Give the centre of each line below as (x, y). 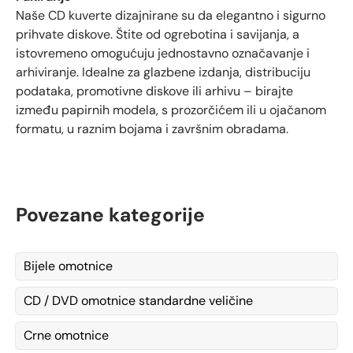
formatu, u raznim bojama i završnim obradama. (152, 128)
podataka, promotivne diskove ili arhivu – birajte (154, 91)
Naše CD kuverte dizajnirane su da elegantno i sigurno (171, 15)
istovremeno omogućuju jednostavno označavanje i (163, 53)
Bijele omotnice (68, 266)
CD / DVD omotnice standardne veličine (138, 301)
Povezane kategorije (110, 216)
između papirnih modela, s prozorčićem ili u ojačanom (171, 110)
